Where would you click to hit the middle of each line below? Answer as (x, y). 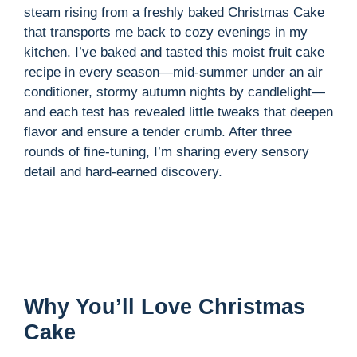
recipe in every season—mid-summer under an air (173, 73)
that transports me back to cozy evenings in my (166, 33)
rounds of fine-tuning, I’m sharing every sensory (167, 152)
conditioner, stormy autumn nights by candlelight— (175, 92)
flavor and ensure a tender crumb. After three (158, 132)
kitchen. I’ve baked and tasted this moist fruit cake (174, 53)
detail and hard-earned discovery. (123, 172)
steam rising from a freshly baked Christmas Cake (174, 13)
